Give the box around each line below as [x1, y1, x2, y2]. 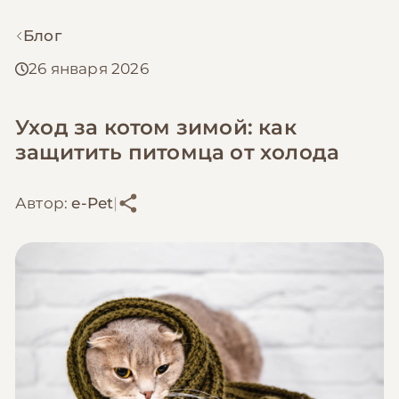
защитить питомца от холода [15, 140, 340, 166]
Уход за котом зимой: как [15, 115, 297, 141]
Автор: [15, 193, 72, 212]
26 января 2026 [28, 60, 149, 77]
